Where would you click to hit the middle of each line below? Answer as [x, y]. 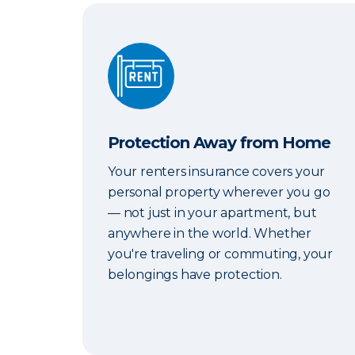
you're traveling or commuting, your [221, 254]
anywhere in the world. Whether [210, 233]
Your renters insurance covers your [217, 172]
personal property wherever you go [219, 192]
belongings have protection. [195, 275]
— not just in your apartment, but [212, 213]
